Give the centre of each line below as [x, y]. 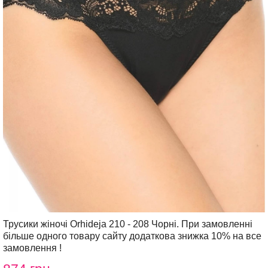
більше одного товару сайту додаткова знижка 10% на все [132, 236]
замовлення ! [32, 248]
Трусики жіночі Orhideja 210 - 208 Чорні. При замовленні [128, 224]
